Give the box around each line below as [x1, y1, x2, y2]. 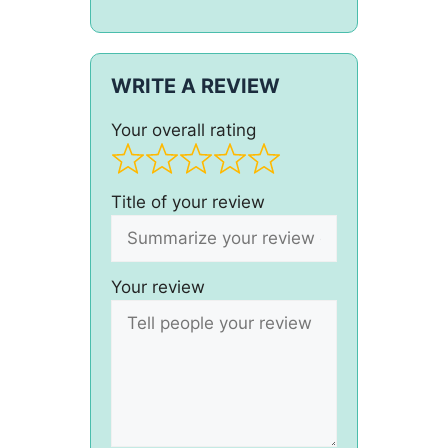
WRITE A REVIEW [110, 74, 280, 98]
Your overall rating [110, 120, 256, 140]
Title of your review [110, 191, 265, 212]
